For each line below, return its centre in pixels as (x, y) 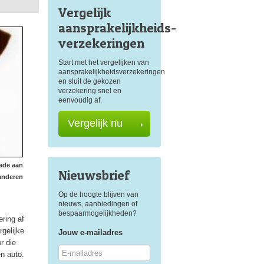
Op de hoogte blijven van (98, 194)
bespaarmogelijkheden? (97, 213)
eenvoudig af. (80, 100)
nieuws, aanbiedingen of (98, 204)
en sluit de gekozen (89, 81)
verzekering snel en (90, 91)
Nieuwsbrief (94, 175)
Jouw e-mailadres (90, 232)
